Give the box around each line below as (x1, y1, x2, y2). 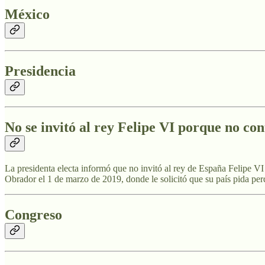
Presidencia (5, 63, 76, 79)
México (5, 6, 50, 22)
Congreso (5, 207, 62, 223)
